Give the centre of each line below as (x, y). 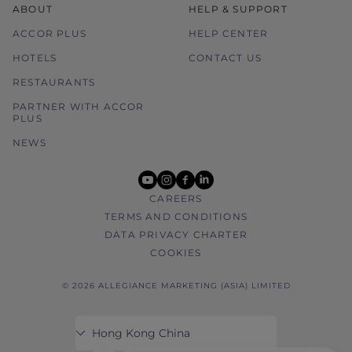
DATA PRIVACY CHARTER (176, 235)
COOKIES (176, 253)
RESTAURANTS (54, 82)
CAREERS (176, 198)
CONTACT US (225, 58)
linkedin (220, 170)
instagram (189, 170)
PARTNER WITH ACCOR (79, 106)
